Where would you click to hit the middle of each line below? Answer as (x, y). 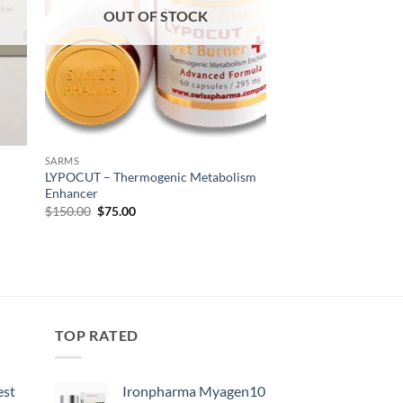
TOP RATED (97, 336)
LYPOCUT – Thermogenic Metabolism (150, 177)
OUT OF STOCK (155, 15)
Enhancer (71, 193)
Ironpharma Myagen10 (194, 390)
